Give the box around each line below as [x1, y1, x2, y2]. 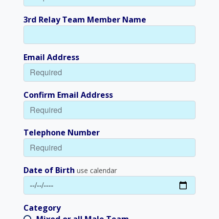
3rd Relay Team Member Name [23, 14, 146, 25]
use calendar [77, 166, 117, 175]
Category [23, 202, 61, 214]
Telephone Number [23, 127, 100, 138]
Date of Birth [23, 165, 75, 176]
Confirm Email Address [23, 89, 113, 101]
